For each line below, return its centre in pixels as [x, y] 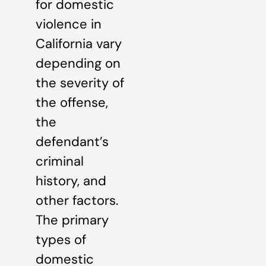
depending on [78, 63]
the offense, [72, 102]
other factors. [77, 200]
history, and [71, 180]
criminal [60, 161]
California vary [79, 43]
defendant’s [72, 141]
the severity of [80, 83]
